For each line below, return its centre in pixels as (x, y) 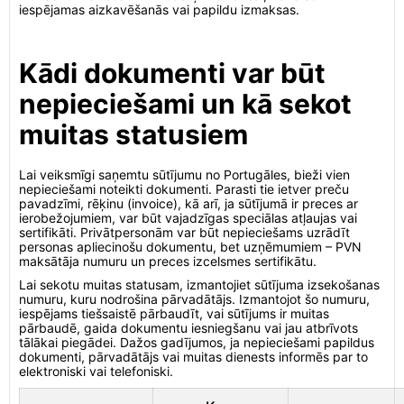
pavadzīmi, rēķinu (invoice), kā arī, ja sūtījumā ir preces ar (188, 203)
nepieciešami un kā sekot (185, 104)
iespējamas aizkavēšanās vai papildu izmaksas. (159, 9)
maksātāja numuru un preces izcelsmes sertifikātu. (168, 261)
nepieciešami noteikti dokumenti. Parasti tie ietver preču (184, 189)
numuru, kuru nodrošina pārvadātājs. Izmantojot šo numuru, (194, 299)
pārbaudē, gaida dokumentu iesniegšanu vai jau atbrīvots (188, 328)
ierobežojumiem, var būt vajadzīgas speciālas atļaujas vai (188, 218)
